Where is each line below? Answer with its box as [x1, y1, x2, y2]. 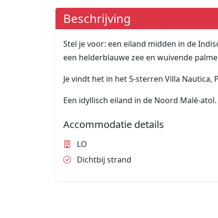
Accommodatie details [63, 118, 164, 131]
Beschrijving [63, 10, 131, 27]
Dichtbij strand [75, 154, 131, 165]
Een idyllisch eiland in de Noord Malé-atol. [63, 95, 217, 106]
